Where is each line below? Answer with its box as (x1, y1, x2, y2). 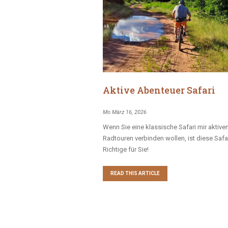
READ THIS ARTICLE (110, 170, 160, 177)
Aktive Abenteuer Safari (103, 83, 216, 96)
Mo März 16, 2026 (103, 108, 147, 116)
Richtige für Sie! (103, 145, 149, 153)
